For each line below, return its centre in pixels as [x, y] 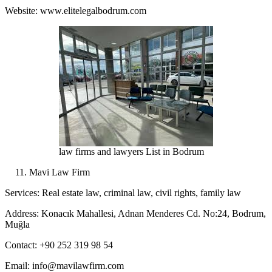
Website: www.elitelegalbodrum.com [76, 11]
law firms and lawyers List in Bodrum [131, 152]
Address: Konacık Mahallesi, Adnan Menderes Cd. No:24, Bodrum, [135, 214]
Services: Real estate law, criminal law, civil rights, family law [123, 193]
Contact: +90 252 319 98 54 [59, 245]
